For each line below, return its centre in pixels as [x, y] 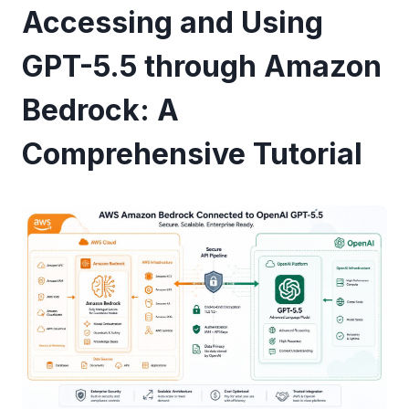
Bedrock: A [100, 110]
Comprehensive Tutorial [192, 154]
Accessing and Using [173, 22]
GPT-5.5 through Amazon [202, 66]
